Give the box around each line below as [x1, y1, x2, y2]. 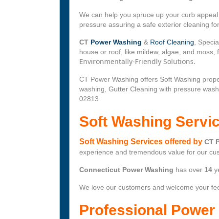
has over [174, 166, 204, 174]
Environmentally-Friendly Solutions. [79, 57, 196, 66]
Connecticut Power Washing [79, 166, 174, 174]
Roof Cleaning [150, 38, 194, 46]
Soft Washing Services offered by [79, 137, 204, 146]
